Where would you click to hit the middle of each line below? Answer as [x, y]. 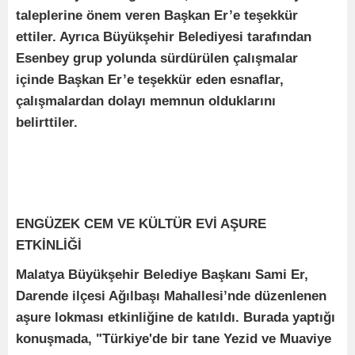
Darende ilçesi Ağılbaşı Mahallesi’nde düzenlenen [171, 296]
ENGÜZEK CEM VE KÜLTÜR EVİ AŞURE [141, 223]
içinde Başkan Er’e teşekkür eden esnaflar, [150, 79]
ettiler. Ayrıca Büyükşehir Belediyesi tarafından [164, 36]
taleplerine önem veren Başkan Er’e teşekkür [157, 15]
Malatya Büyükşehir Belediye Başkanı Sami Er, [162, 274]
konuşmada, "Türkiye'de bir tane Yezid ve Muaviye [174, 338]
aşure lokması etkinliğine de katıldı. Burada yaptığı [176, 317]
